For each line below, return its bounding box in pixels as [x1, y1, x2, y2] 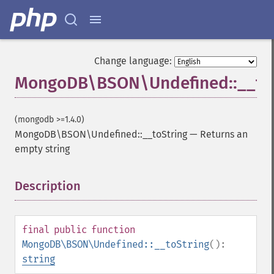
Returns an [200, 128, 248, 140]
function [91, 224, 135, 235]
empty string [15, 143, 70, 155]
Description [15, 179, 81, 193]
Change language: [94, 55, 172, 67]
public [54, 224, 87, 235]
